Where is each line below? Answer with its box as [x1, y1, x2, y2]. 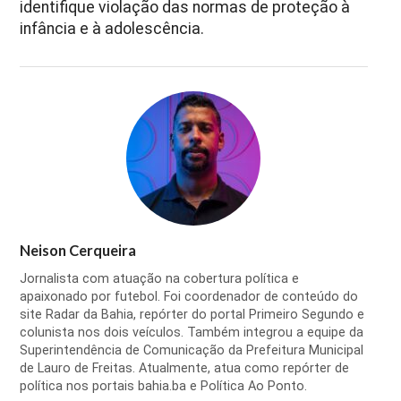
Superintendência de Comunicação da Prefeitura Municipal [20, 342, 364, 358]
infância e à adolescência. [20, 19, 205, 38]
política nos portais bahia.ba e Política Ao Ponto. [20, 378, 308, 394]
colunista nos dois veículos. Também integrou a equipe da [20, 324, 364, 340]
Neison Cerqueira [20, 241, 137, 260]
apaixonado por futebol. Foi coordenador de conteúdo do [20, 288, 359, 304]
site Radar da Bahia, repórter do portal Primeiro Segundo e [20, 306, 365, 322]
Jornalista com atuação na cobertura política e [20, 270, 300, 286]
